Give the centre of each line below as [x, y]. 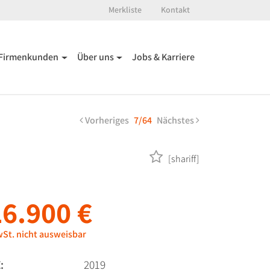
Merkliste [125, 10]
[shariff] [183, 159]
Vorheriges [106, 120]
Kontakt [175, 10]
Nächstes [176, 120]
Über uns [95, 57]
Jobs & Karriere [163, 57]
